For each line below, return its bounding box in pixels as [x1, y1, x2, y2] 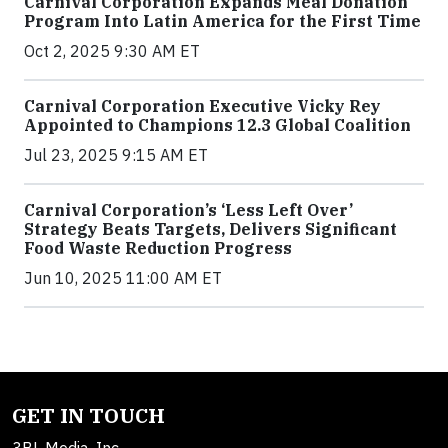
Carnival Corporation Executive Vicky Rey [24, 96, 381, 117]
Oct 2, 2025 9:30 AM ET [24, 41, 200, 62]
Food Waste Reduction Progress [24, 238, 292, 259]
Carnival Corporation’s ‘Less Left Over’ [24, 200, 353, 221]
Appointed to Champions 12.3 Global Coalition [24, 115, 411, 136]
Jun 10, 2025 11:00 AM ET [24, 268, 222, 289]
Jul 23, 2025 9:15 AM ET [24, 145, 208, 166]
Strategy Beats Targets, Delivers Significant [24, 219, 397, 240]
